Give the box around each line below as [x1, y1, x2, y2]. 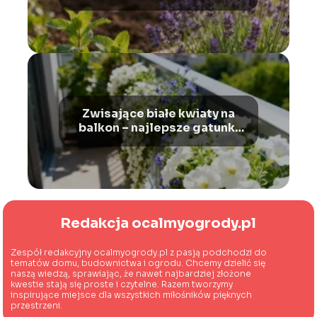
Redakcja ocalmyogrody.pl [60, 214, 257, 232]
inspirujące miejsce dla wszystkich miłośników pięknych [11, 289, 253, 300]
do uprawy [127, 134, 190, 149]
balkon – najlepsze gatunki [79, 120, 238, 135]
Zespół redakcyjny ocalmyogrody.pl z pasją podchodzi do [11, 246, 267, 258]
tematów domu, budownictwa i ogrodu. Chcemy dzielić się [11, 257, 266, 268]
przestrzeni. [11, 299, 63, 311]
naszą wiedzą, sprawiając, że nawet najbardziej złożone [11, 267, 252, 279]
